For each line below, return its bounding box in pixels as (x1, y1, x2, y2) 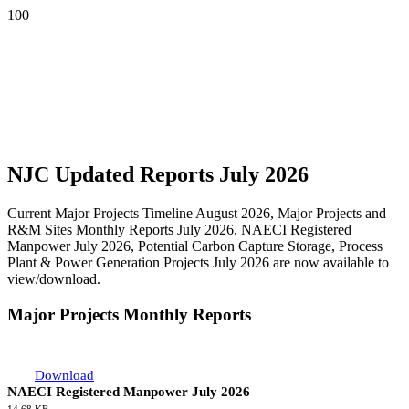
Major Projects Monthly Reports (7, 304, 251, 324)
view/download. (7, 270, 100, 287)
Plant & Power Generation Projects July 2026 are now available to (7, 254, 389, 270)
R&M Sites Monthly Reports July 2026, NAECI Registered (7, 221, 351, 237)
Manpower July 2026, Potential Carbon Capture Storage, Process (7, 237, 383, 254)
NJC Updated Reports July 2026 (7, 162, 309, 186)
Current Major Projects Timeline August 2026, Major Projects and (7, 204, 386, 221)
